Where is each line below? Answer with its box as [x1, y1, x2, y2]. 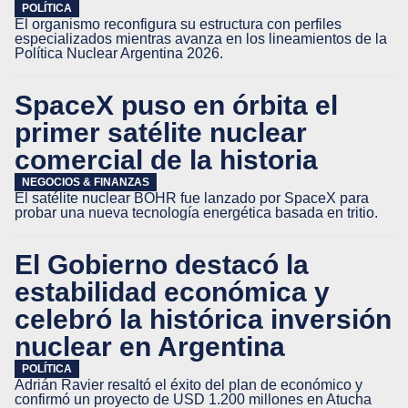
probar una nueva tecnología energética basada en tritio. [15, 205, 378, 220]
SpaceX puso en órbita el [15, 89, 338, 120]
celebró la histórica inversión [15, 303, 392, 334]
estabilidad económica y [15, 276, 330, 307]
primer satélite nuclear [15, 117, 307, 148]
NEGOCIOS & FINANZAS [22, 176, 149, 189]
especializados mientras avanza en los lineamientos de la [15, 31, 387, 46]
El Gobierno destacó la [15, 249, 309, 280]
